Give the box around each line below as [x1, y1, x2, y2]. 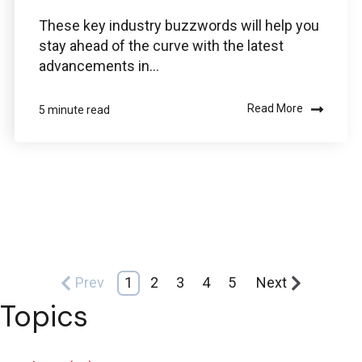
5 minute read [39, 103, 110, 116]
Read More [247, 102, 303, 116]
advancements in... [39, 57, 159, 74]
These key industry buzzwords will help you [39, 16, 319, 34]
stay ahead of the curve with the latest [39, 36, 284, 54]
